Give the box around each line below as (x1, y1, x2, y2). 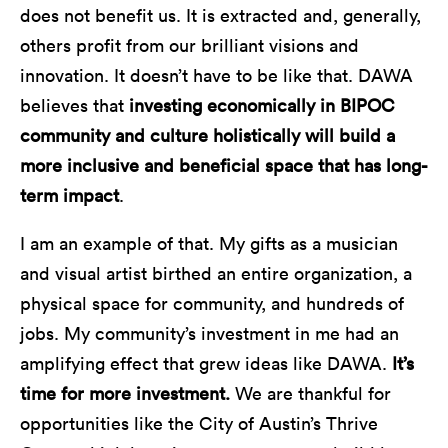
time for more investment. (20, 381, 230, 405)
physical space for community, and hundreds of (20, 291, 404, 315)
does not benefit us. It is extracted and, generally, (20, 3, 421, 27)
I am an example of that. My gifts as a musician (20, 231, 398, 255)
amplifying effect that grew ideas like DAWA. (20, 351, 392, 375)
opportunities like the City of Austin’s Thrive (20, 411, 378, 435)
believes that (20, 93, 129, 117)
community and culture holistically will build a (20, 123, 395, 147)
